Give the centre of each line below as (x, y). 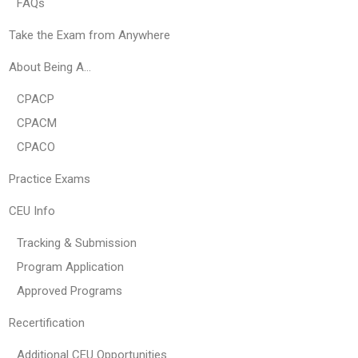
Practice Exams (50, 179)
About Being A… (50, 68)
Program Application (71, 267)
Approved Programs (70, 291)
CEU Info (32, 211)
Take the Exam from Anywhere (90, 36)
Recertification (47, 323)
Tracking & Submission (77, 243)
